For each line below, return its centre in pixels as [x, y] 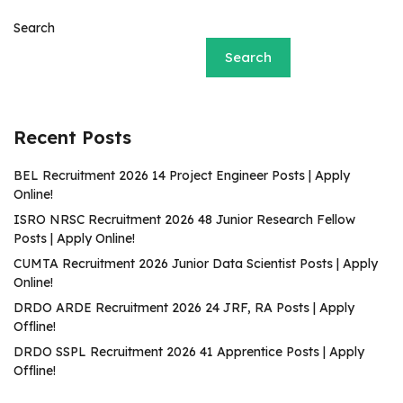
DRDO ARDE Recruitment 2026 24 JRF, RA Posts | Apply [184, 308]
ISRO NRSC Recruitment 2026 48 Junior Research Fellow [184, 219]
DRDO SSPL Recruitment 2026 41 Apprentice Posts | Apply [189, 352]
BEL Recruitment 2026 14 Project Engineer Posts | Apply [182, 175]
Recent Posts [72, 137]
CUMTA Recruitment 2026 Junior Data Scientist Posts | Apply [196, 264]
